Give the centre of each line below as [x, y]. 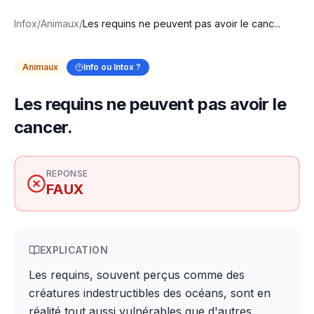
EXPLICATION [74, 250]
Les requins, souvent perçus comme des [137, 275]
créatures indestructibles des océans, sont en [150, 293]
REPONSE [67, 173]
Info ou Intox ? [112, 67]
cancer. [43, 127]
